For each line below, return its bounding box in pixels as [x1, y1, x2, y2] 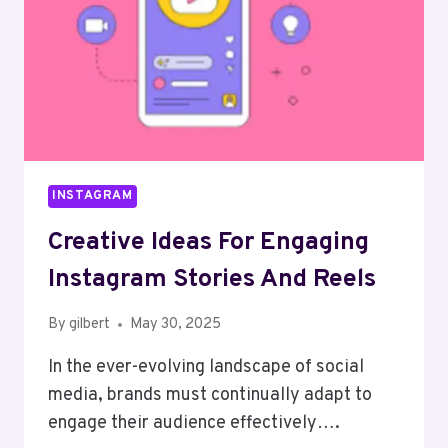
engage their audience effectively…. [48, 412, 340, 436]
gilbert [69, 315, 111, 335]
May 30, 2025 [130, 315, 222, 335]
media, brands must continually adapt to [48, 384, 372, 408]
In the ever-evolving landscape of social [48, 356, 364, 380]
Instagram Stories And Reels [48, 263, 376, 296]
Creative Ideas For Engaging [48, 226, 369, 259]
